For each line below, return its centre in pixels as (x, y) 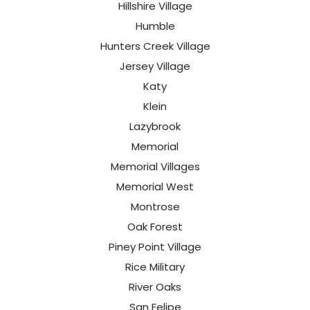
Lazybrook (155, 127)
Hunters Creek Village (155, 46)
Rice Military (155, 267)
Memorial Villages (155, 167)
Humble (155, 26)
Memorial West (155, 187)
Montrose (155, 207)
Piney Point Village (155, 247)
